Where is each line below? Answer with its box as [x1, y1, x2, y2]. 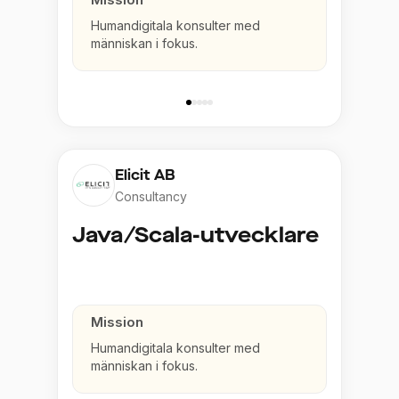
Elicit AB [115, 166, 175, 184]
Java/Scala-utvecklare [72, 221, 319, 249]
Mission [91, 313, 143, 330]
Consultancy [115, 189, 187, 204]
